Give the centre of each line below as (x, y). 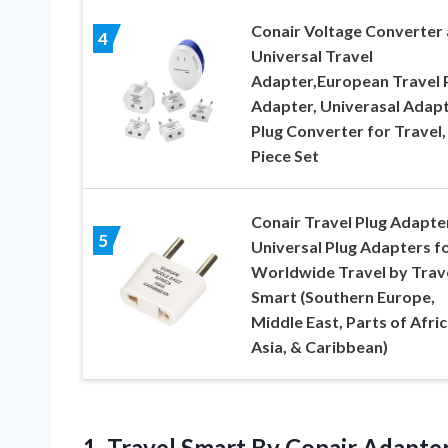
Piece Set (284, 156)
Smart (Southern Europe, (342, 297)
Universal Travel (311, 56)
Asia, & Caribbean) (319, 347)
